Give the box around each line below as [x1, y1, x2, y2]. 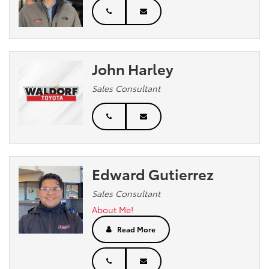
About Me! [92, 203, 134, 216]
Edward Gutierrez [92, 163, 214, 184]
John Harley [92, 58, 174, 79]
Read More [117, 223, 156, 234]
